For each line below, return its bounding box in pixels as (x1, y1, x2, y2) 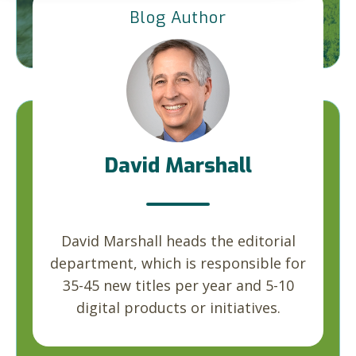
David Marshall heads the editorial (60, 231, 296, 250)
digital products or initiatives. (75, 298, 281, 317)
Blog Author (130, 7, 226, 29)
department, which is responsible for (50, 253, 306, 273)
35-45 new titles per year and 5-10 (62, 276, 294, 295)
